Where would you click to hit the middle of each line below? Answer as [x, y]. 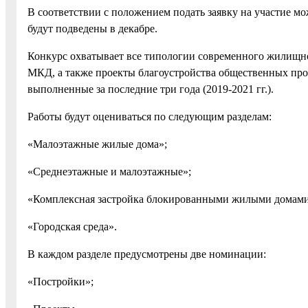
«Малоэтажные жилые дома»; [97, 144]
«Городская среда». [72, 226]
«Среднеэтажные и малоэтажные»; [109, 171]
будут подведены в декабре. [92, 28]
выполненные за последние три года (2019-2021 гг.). [151, 89]
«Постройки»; [60, 281]
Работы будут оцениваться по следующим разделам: [150, 116]
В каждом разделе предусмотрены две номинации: [147, 254]
